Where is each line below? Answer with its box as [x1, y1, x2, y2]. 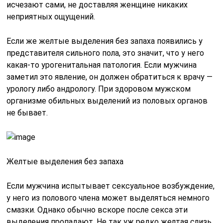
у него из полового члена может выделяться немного [6, 193, 210, 203]
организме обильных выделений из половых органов [6, 96, 208, 106]
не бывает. [6, 108, 48, 117]
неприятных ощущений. [6, 12, 96, 21]
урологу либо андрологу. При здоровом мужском [6, 84, 191, 94]
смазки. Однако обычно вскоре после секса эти [6, 205, 188, 215]
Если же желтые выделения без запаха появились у [6, 36, 203, 46]
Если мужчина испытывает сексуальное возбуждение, [6, 181, 215, 191]
